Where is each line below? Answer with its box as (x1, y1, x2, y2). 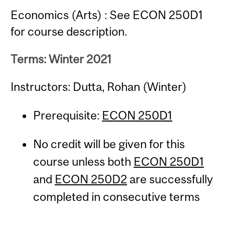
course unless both (33, 155, 134, 169)
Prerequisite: (33, 108, 102, 122)
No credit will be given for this (33, 137, 185, 151)
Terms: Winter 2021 (11, 52, 112, 66)
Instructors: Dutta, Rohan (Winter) (11, 80, 187, 94)
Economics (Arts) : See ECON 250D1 (11, 8, 203, 22)
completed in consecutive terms (33, 190, 200, 204)
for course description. (11, 24, 128, 38)
